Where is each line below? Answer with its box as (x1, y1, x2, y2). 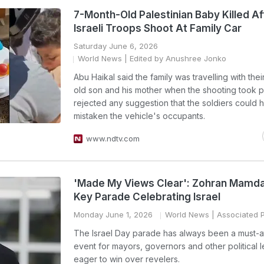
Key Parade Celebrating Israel (74, 191, 220, 203)
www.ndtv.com (86, 134, 140, 143)
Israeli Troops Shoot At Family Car (74, 22, 242, 34)
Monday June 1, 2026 (74, 210, 153, 219)
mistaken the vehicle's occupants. (74, 111, 205, 121)
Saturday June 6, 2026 (74, 41, 158, 51)
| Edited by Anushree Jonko (122, 54, 226, 63)
